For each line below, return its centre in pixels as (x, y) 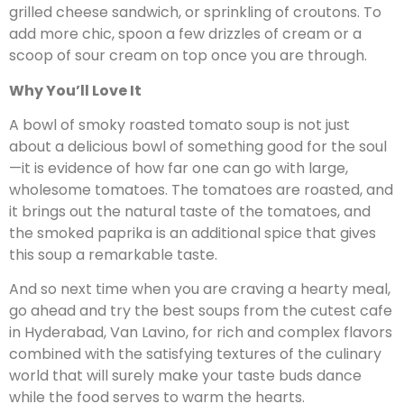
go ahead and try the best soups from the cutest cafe (201, 311)
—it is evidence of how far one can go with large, (179, 168)
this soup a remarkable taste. (113, 254)
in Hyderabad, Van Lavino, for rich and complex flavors (201, 333)
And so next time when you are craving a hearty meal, (200, 289)
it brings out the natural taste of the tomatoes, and (190, 211)
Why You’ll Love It (75, 90)
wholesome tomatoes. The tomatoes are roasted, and (201, 189)
